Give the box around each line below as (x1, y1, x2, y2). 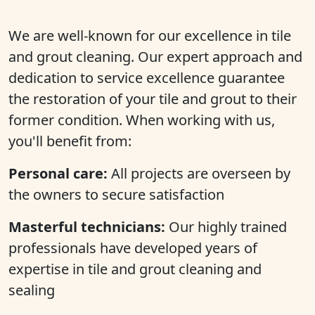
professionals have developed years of (8, 238, 257, 257)
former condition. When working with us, (8, 110, 275, 129)
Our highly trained (165, 217, 287, 236)
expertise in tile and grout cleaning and (8, 259, 262, 278)
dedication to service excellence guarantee (8, 68, 285, 87)
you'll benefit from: (8, 131, 131, 150)
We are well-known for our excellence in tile (8, 26, 291, 45)
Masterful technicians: (8, 217, 165, 236)
